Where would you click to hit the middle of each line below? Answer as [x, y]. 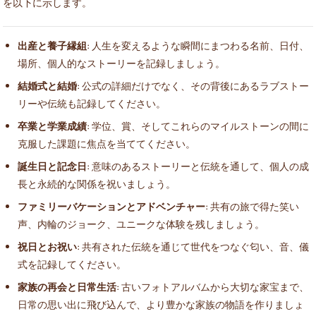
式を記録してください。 [72, 265]
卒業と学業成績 [52, 126]
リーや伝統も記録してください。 [92, 104]
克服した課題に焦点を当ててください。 [107, 144]
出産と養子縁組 [52, 46]
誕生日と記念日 [52, 166]
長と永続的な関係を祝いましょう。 [97, 184]
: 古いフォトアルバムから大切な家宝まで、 [213, 287]
